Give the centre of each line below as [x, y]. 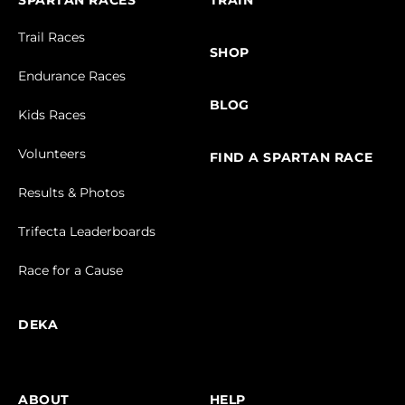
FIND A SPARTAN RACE [291, 157]
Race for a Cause [71, 270]
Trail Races [52, 37]
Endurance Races [72, 76]
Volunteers [52, 154]
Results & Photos [71, 193]
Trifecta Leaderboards [87, 231]
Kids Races [52, 115]
